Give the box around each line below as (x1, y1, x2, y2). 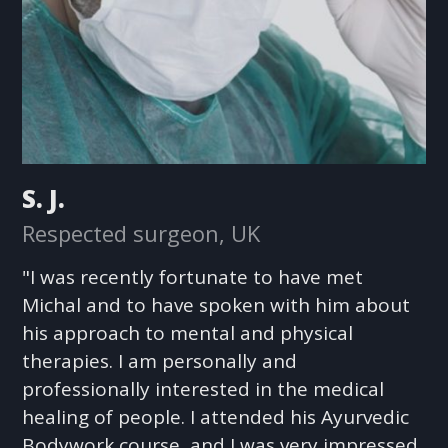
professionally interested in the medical (22, 375, 385, 402)
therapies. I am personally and (22, 347, 298, 374)
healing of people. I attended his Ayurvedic (22, 403, 410, 430)
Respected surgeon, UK (22, 217, 261, 248)
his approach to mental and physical (22, 319, 354, 346)
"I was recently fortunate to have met (22, 263, 364, 290)
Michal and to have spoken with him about (22, 291, 411, 318)
